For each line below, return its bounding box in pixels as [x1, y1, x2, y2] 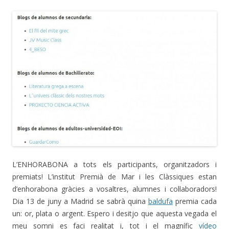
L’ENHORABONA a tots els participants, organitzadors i [12, 159, 217, 170]
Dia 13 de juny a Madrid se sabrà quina [12, 196, 148, 207]
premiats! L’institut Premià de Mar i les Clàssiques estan [12, 172, 217, 182]
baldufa [148, 196, 173, 207]
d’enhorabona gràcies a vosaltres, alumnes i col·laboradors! [12, 184, 217, 194]
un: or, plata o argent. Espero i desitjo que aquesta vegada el [12, 209, 217, 219]
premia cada [172, 196, 217, 207]
